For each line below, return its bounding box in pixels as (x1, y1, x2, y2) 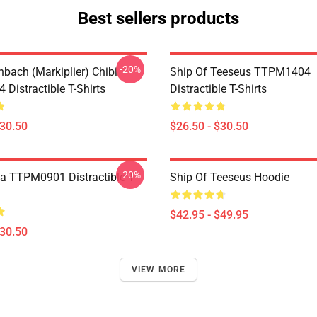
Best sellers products (78, 8, 239, 28)
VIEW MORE (131, 265, 186, 275)
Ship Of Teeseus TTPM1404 (170, 65, 311, 79)
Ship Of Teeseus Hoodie (170, 171, 289, 184)
